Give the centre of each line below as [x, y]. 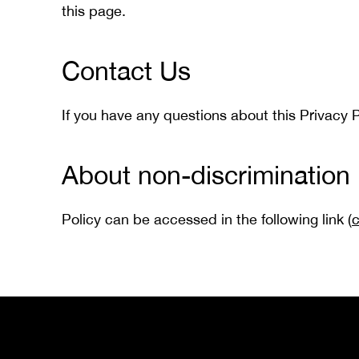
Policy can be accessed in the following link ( [207, 219]
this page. [94, 11]
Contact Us [126, 71]
